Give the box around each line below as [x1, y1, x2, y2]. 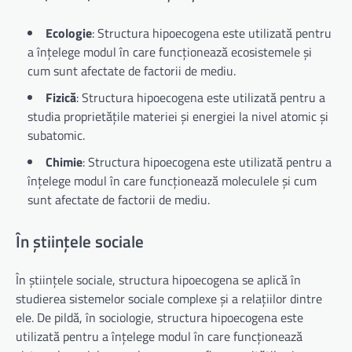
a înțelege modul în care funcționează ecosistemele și [27, 42, 312, 62]
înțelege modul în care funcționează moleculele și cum [27, 171, 317, 191]
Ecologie [46, 24, 92, 43]
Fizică [46, 88, 76, 108]
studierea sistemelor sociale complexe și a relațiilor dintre [16, 288, 322, 308]
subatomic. [27, 126, 85, 145]
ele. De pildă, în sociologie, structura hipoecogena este [16, 307, 303, 327]
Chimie [46, 152, 82, 172]
